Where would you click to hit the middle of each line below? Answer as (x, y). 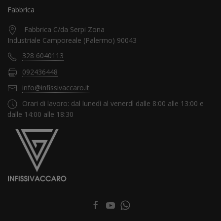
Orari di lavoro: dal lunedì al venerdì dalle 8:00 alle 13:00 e (113, 104)
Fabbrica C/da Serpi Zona (64, 30)
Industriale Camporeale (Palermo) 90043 (72, 40)
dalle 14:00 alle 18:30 (40, 114)
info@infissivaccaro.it (56, 87)
